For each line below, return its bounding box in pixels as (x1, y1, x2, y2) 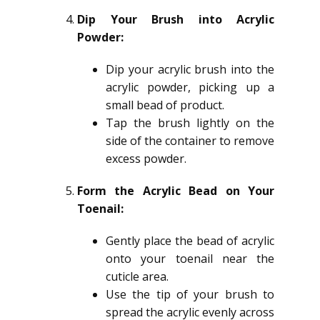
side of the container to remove (106, 133, 274, 149)
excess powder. (106, 151, 186, 166)
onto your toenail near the (106, 251, 274, 266)
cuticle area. (106, 269, 169, 284)
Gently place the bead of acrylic (106, 233, 274, 249)
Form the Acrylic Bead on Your (77, 183, 274, 199)
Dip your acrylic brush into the (106, 61, 274, 77)
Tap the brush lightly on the (106, 115, 274, 131)
